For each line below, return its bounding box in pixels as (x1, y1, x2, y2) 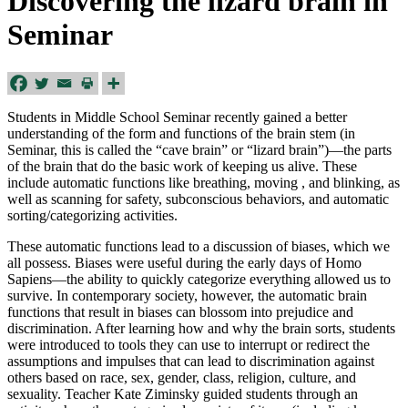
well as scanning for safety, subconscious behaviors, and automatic (7, 190, 389, 207)
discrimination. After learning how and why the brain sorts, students (7, 320, 395, 336)
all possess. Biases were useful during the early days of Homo (7, 254, 362, 270)
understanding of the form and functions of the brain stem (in (7, 125, 355, 141)
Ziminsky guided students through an (141, 385, 358, 402)
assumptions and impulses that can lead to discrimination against (7, 352, 374, 369)
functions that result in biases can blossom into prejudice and (7, 303, 353, 320)
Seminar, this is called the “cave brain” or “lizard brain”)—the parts (7, 141, 392, 158)
